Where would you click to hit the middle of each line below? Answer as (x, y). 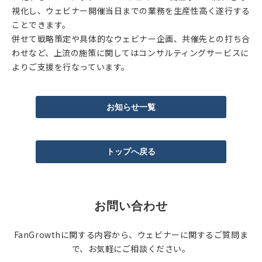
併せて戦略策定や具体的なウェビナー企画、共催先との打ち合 (131, 38)
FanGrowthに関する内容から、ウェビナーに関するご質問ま (131, 234)
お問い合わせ (131, 206)
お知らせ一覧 (131, 107)
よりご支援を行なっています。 (71, 66)
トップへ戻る (131, 152)
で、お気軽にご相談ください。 (131, 248)
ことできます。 (41, 24)
